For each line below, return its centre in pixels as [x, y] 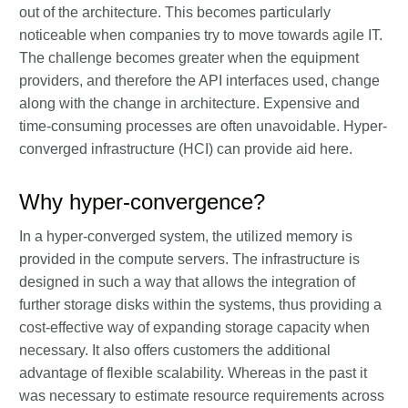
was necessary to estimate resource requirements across [202, 396]
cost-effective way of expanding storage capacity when [194, 327]
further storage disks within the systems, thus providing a [200, 305]
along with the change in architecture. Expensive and [189, 103]
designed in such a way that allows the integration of [187, 282]
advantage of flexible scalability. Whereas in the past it [193, 373]
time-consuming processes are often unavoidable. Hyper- [203, 126]
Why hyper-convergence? [142, 202]
